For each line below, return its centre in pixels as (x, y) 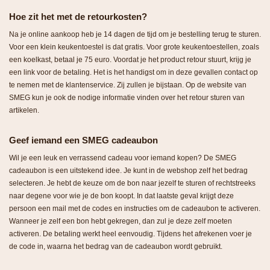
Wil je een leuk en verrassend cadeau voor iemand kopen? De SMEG (123, 158)
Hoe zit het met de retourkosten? (78, 17)
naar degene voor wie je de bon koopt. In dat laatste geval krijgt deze (121, 196)
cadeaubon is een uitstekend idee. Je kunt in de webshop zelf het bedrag (128, 171)
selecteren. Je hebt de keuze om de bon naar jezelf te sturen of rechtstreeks (132, 184)
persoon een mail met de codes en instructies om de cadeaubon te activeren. (135, 209)
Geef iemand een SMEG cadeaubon (83, 140)
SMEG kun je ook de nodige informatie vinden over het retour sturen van (127, 98)
